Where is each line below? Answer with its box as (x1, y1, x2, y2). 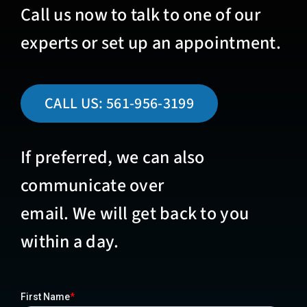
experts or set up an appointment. (20, 29, 281, 56)
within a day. (20, 228, 119, 254)
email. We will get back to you (20, 200, 249, 226)
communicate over (20, 172, 164, 198)
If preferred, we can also (20, 144, 205, 170)
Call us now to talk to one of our (20, 1, 260, 27)
